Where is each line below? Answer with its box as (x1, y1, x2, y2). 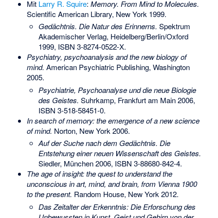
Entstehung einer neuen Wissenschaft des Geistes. (38, 148, 201, 159)
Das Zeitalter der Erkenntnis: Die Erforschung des (38, 201, 196, 212)
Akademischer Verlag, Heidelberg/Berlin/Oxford (38, 31, 189, 42)
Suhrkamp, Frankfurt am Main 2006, (79, 94, 196, 105)
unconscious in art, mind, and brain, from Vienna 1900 (26, 179, 197, 189)
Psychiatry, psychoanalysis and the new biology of (26, 52, 186, 62)
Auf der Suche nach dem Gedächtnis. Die (38, 138, 171, 148)
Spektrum (157, 21, 191, 32)
